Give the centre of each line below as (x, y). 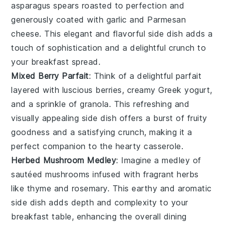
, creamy (140, 90)
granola (94, 104)
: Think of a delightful (132, 76)
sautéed (28, 174)
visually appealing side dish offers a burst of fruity (109, 118)
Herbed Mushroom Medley (64, 160)
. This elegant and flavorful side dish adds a (126, 33)
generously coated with (59, 19)
